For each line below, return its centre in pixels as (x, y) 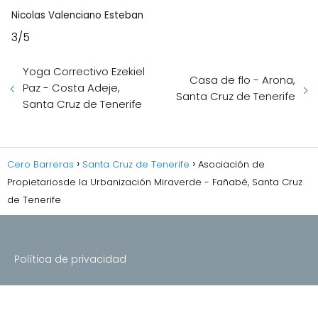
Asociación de (231, 165)
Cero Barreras (40, 165)
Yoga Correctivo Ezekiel (84, 72)
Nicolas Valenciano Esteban (77, 16)
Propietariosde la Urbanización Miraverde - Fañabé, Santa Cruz (155, 182)
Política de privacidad (70, 259)
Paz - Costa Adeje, (71, 88)
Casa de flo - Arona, (242, 79)
